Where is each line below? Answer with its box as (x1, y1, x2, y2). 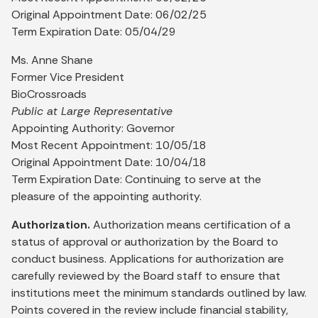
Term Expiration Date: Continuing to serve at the (11, 171, 261, 187)
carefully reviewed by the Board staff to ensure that (11, 268, 280, 283)
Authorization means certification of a (90, 216, 290, 232)
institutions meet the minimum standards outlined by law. (11, 285, 307, 300)
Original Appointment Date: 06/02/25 (11, 6, 207, 22)
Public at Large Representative (11, 103, 172, 119)
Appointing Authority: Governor (11, 120, 177, 136)
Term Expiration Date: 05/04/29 (11, 23, 176, 39)
